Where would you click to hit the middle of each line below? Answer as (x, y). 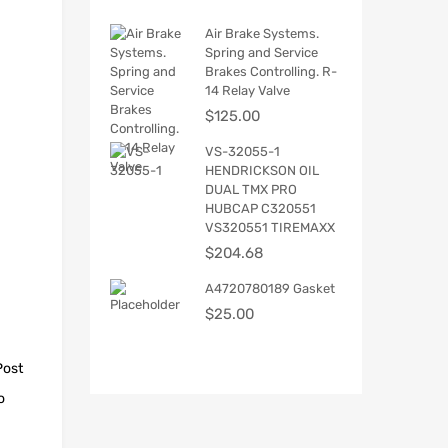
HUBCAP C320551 (260, 209)
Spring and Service (261, 53)
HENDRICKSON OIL (262, 171)
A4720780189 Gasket (270, 289)
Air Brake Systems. (262, 34)
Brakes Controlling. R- (271, 72)
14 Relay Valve (247, 91)
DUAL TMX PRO (251, 190)
